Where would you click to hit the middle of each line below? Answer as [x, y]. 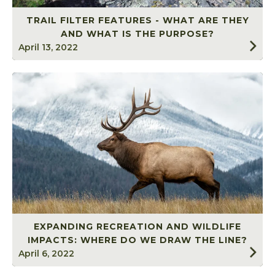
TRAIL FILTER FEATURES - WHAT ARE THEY [137, 20]
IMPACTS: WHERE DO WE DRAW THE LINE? [137, 240]
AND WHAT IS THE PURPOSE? [137, 33]
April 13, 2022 [48, 47]
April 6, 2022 [46, 254]
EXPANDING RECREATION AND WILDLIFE [137, 227]
